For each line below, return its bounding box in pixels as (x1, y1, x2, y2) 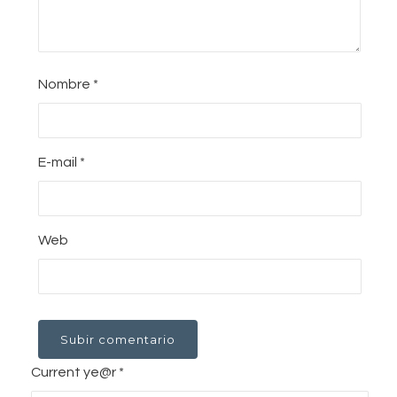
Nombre (37, 77, 93, 92)
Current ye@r (30, 365, 119, 380)
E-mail (37, 155, 80, 170)
